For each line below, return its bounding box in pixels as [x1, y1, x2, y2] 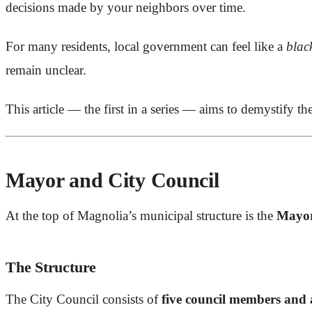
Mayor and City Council [6, 169, 219, 192]
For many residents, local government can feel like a [6, 39, 286, 54]
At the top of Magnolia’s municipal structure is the [6, 208, 276, 224]
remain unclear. [6, 63, 86, 77]
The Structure [6, 259, 97, 276]
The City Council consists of [6, 292, 162, 307]
